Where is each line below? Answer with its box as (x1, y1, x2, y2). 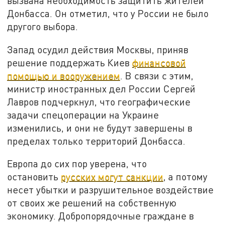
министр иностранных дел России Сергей (7, 82, 196, 94)
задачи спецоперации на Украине (7, 108, 159, 121)
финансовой (132, 56, 186, 68)
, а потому (163, 171, 208, 183)
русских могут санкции (61, 171, 164, 183)
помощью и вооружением (7, 69, 121, 81)
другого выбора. (7, 20, 78, 32)
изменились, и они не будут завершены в (7, 122, 193, 134)
